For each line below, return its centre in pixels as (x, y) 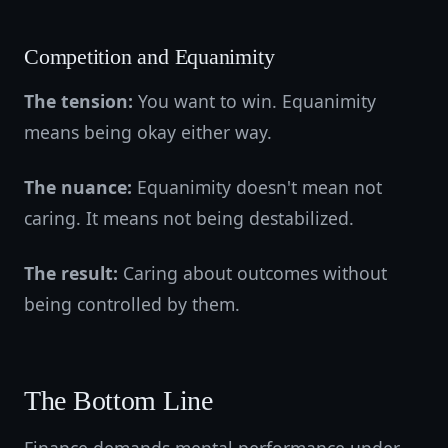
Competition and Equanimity (149, 57)
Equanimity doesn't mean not (257, 187)
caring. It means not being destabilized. (189, 218)
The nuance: (78, 187)
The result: (71, 273)
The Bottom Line (118, 400)
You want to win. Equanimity (254, 101)
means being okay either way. (148, 132)
